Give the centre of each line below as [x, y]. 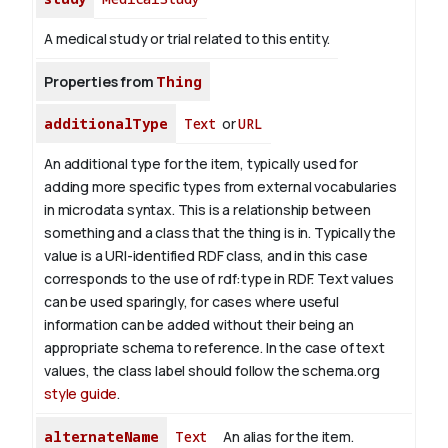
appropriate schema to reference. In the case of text [214, 348]
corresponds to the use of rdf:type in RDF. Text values [219, 279]
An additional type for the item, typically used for [201, 164]
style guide [81, 394]
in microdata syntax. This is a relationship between [207, 210]
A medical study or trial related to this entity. [187, 39]
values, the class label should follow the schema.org [212, 371]
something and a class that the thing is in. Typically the [220, 233]
